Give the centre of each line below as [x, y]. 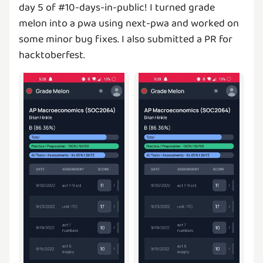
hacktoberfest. [52, 55]
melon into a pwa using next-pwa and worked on [129, 24]
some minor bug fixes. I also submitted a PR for [126, 40]
